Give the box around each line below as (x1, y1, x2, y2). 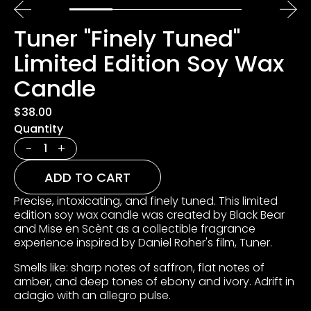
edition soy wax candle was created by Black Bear (14, 207, 285, 223)
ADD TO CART (44, 168, 131, 186)
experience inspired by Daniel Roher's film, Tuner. (14, 235, 272, 251)
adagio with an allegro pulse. (14, 287, 171, 303)
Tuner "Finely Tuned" (14, 23, 240, 54)
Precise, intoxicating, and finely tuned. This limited (14, 193, 278, 209)
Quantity (14, 121, 63, 137)
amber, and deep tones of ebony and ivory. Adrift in (14, 274, 294, 289)
